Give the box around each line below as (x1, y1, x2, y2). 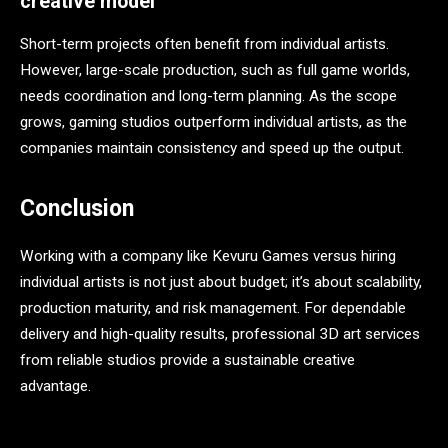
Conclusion (20, 195, 134, 223)
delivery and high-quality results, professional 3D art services (20, 325, 420, 344)
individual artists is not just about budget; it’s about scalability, (20, 273, 422, 292)
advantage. (20, 377, 95, 396)
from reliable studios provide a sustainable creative (20, 351, 355, 370)
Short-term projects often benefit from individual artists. (20, 34, 389, 53)
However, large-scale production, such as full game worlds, (20, 60, 410, 79)
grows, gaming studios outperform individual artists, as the (20, 112, 407, 131)
